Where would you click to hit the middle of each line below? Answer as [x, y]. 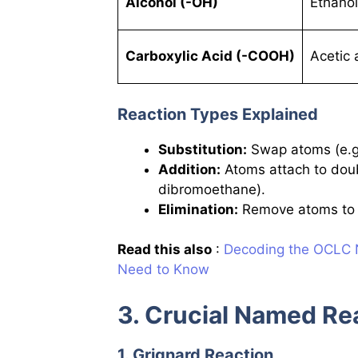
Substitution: [203, 149]
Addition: [189, 169]
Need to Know [163, 270]
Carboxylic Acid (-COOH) [210, 56]
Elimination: [198, 209]
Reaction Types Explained [218, 114]
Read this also [165, 250]
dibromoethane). [212, 189]
